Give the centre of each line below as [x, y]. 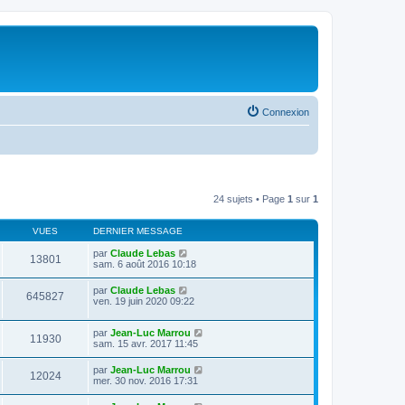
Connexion [286, 112]
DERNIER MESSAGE [138, 231]
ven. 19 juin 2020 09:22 [144, 301]
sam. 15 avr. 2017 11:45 [146, 343]
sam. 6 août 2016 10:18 [145, 264]
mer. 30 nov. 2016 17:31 [146, 380]
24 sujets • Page [250, 199]
